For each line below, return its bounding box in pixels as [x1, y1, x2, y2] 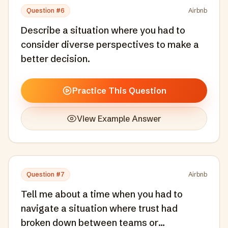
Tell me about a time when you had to [21, 188, 183, 200]
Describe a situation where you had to [21, 24, 185, 36]
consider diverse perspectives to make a [21, 39, 199, 50]
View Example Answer [77, 113, 161, 124]
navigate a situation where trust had [21, 203, 178, 214]
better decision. [21, 53, 90, 65]
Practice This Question [72, 85, 166, 96]
